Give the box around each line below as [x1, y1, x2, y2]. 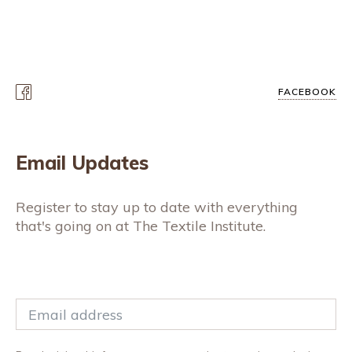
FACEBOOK [278, 86, 336, 98]
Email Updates [16, 151, 148, 175]
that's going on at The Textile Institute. [16, 217, 266, 236]
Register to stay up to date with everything [16, 198, 298, 217]
